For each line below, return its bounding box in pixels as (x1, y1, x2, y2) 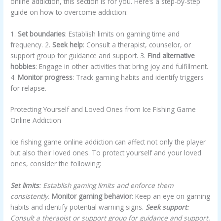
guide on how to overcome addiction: (10, 7, 128, 17)
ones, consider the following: (10, 159, 102, 169)
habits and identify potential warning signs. (10, 202, 146, 212)
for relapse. (10, 83, 47, 93)
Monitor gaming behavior (52, 191, 132, 201)
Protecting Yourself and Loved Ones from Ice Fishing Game (10, 105, 196, 114)
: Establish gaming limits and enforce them (39, 181, 174, 190)
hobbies (10, 61, 36, 71)
